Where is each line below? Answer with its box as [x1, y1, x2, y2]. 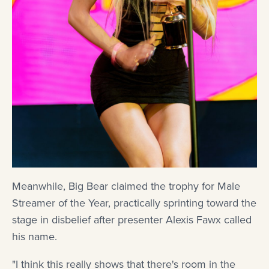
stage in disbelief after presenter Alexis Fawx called [12, 212, 252, 228]
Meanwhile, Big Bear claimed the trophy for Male [12, 178, 240, 195]
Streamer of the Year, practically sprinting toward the [12, 195, 256, 211]
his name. [12, 229, 57, 245]
